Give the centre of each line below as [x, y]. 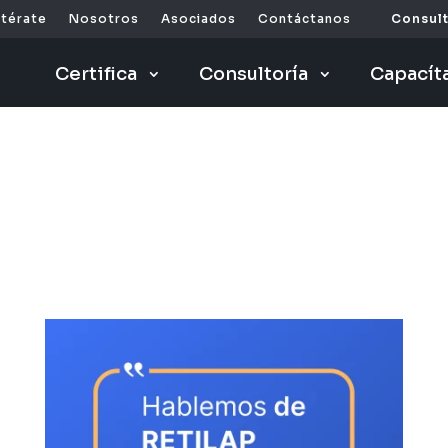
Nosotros [104, 18]
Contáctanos [305, 18]
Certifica [95, 74]
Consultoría [253, 74]
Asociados [199, 18]
